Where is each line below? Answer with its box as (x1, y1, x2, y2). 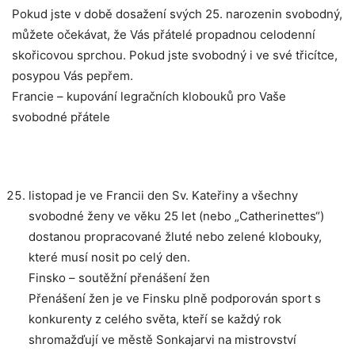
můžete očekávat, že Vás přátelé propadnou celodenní (12, 27, 315, 43)
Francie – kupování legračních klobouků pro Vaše (12, 89, 286, 105)
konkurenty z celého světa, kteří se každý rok (29, 311, 281, 327)
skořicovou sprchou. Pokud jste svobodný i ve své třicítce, (12, 48, 338, 63)
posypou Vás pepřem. (12, 68, 133, 84)
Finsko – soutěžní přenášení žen (29, 270, 210, 286)
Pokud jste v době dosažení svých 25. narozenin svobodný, (12, 6, 342, 22)
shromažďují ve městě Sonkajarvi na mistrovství (29, 332, 296, 348)
